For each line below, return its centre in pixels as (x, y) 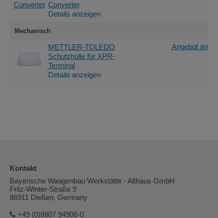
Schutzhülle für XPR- (82, 56)
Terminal (62, 65)
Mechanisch (33, 31)
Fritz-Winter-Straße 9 (43, 189)
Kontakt (23, 169)
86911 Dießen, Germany (49, 197)
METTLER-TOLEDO (82, 47)
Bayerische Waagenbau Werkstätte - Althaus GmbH (92, 181)
